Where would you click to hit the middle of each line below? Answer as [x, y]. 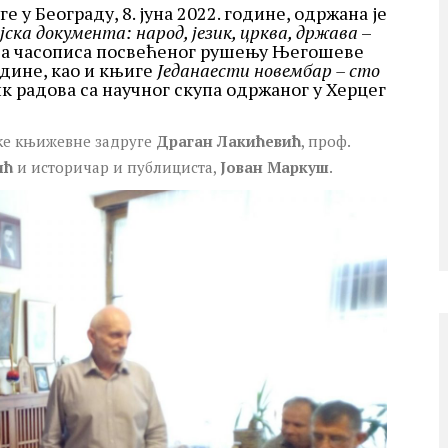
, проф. [325, 140]
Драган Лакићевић [228, 140]
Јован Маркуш [274, 166]
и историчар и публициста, [116, 166]
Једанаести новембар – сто [268, 69]
